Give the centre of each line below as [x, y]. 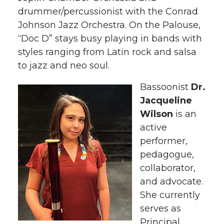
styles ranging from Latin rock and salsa [107, 52]
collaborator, [168, 168]
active [153, 127]
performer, [164, 141]
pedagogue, [167, 154]
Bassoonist [165, 87]
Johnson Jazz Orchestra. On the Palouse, [109, 25]
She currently [170, 195]
